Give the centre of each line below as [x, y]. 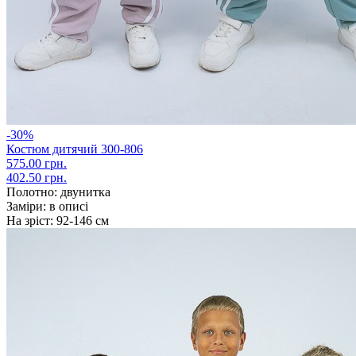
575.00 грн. [37, 163]
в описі [67, 206]
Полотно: [32, 192]
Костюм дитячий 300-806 [75, 149]
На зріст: [30, 220]
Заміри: [26, 206]
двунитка [84, 192]
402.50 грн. [37, 177]
